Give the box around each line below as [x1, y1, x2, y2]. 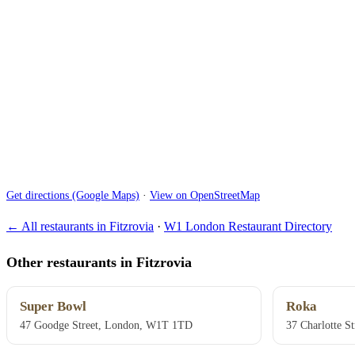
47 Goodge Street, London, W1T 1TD [20, 319, 193, 332]
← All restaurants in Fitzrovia [6, 219, 154, 234]
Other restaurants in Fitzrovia [6, 254, 192, 270]
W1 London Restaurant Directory [164, 219, 332, 234]
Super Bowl [20, 299, 86, 315]
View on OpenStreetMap [150, 189, 260, 201]
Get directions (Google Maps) [6, 189, 139, 201]
